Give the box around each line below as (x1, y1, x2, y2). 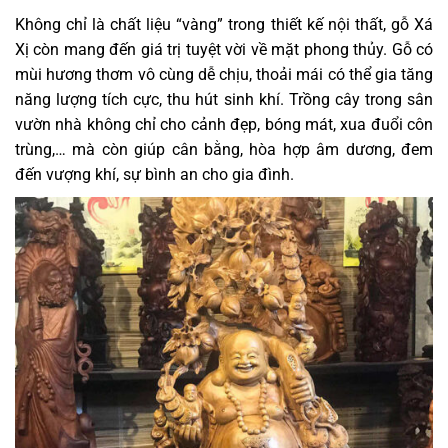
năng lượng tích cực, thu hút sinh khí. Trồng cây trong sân (15, 89, 433, 109)
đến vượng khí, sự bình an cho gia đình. (15, 164, 294, 184)
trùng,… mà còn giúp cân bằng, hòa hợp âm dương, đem (15, 139, 433, 159)
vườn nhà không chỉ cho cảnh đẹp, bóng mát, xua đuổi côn (15, 114, 433, 134)
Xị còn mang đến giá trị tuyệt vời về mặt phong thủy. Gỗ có (15, 39, 433, 59)
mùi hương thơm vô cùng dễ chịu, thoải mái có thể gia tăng (15, 64, 433, 84)
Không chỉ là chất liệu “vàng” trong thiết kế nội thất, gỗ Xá (15, 14, 433, 34)
